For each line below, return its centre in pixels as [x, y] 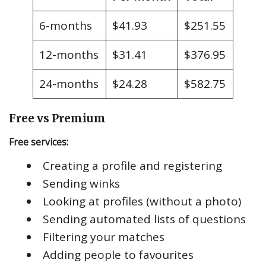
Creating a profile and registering [132, 165]
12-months [69, 54]
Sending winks [81, 183]
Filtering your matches [104, 237]
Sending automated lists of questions [144, 219]
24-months [69, 83]
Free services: [39, 142]
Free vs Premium [57, 118]
